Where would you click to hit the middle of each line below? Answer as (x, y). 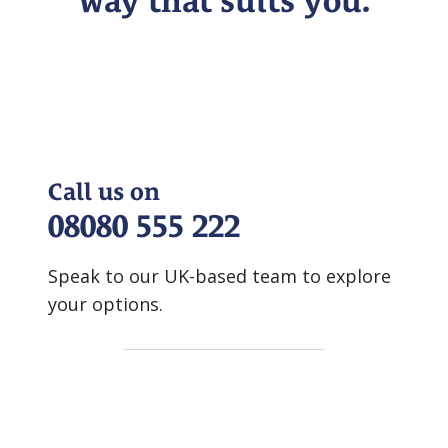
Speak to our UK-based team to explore (219, 276)
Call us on (104, 192)
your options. (105, 304)
